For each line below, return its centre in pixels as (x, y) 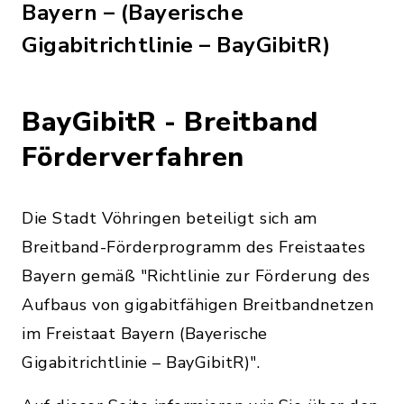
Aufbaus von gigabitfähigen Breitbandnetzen (197, 305)
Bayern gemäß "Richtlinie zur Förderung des (196, 276)
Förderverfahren (133, 157)
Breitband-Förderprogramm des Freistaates (193, 247)
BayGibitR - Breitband (170, 122)
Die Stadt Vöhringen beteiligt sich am (170, 218)
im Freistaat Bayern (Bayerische (145, 334)
